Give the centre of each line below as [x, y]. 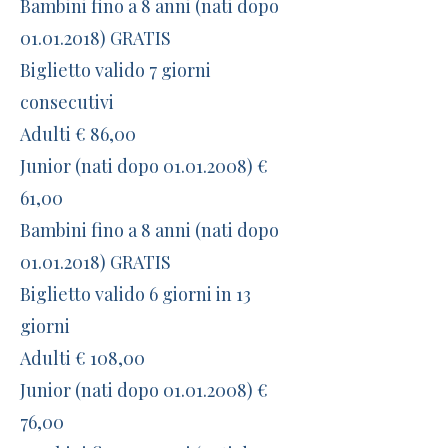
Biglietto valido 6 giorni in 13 [135, 294]
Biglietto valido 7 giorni [115, 70]
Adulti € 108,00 [82, 358]
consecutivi [67, 102]
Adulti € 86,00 [78, 134]
